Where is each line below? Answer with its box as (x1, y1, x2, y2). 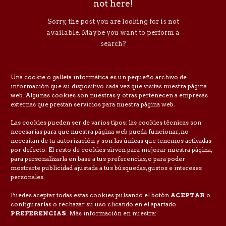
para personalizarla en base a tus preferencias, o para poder (11, 155, 185, 162)
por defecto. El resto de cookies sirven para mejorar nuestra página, (11, 146, 212, 153)
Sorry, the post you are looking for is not (47, 17, 179, 25)
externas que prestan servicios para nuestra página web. (11, 100, 175, 108)
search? (100, 39, 126, 47)
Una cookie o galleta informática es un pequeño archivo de (11, 73, 187, 81)
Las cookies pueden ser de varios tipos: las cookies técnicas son (11, 119, 201, 126)
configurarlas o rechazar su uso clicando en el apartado (11, 200, 176, 208)
